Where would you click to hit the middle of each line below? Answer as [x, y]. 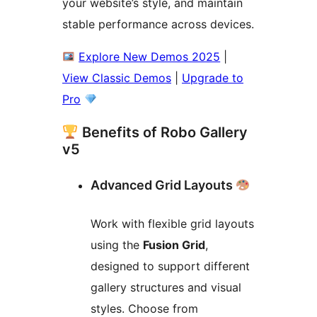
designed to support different [170, 266]
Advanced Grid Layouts [163, 185]
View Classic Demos [117, 78]
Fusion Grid [174, 245]
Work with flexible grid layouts [172, 224]
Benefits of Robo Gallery [163, 133]
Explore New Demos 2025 [150, 57]
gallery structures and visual [166, 288]
